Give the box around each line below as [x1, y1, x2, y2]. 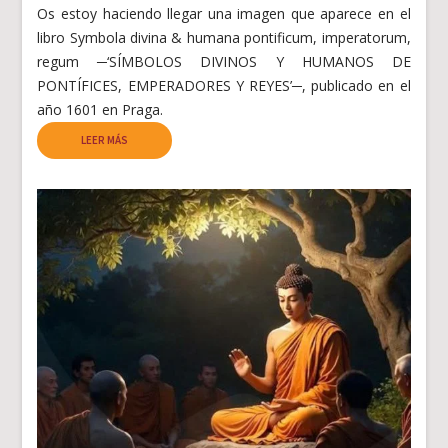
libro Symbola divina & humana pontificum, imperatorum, [37, 28, 411, 48]
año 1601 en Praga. [37, 100, 164, 120]
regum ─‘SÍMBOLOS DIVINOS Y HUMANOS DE [37, 52, 411, 72]
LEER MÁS [81, 133, 129, 148]
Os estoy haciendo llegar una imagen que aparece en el [37, 4, 411, 24]
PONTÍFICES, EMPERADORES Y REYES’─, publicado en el [37, 76, 411, 96]
